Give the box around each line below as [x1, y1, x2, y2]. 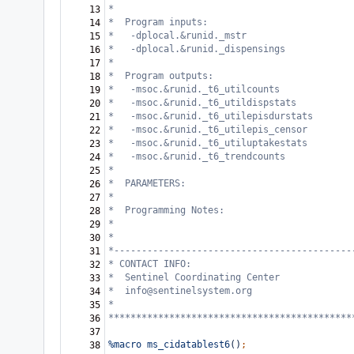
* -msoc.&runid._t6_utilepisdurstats [108, 111, 313, 122]
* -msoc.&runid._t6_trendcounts [108, 151, 285, 162]
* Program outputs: [108, 70, 235, 81]
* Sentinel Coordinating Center [108, 272, 280, 283]
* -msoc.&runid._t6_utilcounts [108, 84, 280, 95]
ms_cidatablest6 [147, 339, 230, 350]
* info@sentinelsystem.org [108, 285, 252, 296]
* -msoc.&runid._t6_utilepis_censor [108, 124, 307, 135]
